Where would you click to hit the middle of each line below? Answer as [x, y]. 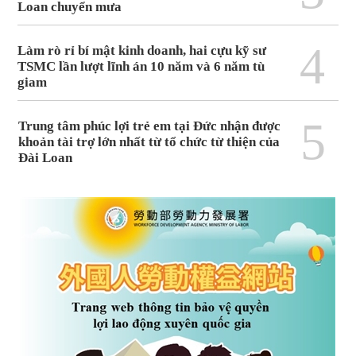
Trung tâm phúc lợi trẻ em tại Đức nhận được [150, 126]
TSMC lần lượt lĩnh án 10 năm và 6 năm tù [141, 67]
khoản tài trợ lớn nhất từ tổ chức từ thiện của [149, 142]
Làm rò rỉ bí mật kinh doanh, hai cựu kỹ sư [142, 51]
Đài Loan [46, 158]
